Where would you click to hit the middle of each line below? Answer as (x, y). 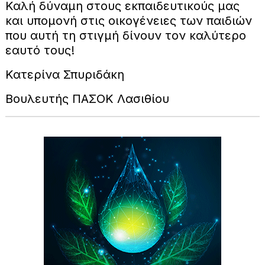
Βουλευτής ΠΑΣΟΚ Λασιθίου (87, 98)
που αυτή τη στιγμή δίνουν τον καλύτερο (125, 35)
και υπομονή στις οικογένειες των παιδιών (128, 20)
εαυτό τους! (40, 50)
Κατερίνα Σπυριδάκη (64, 74)
